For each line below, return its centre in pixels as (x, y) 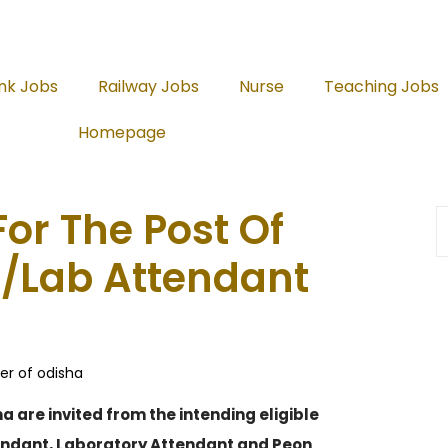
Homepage (122, 132)
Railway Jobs (148, 86)
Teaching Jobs (381, 86)
